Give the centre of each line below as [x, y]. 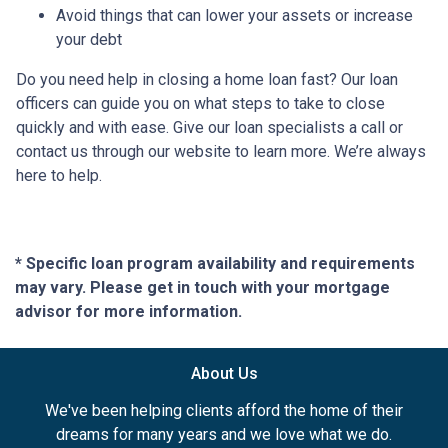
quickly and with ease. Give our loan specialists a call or [209, 127]
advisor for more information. [128, 311]
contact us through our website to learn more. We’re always [221, 151]
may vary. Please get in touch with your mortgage [202, 287]
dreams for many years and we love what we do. [224, 434]
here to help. [61, 175]
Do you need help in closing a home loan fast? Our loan [207, 79]
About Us [224, 373]
